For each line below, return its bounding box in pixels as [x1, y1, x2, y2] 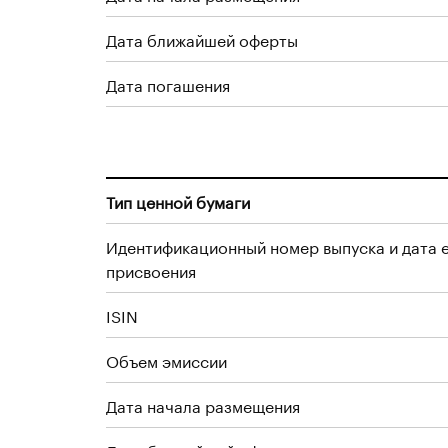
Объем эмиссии [106, 347, 227, 372]
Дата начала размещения [106, 392, 300, 417]
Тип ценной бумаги [106, 188, 250, 213]
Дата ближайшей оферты [106, 26, 298, 51]
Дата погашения [106, 71, 230, 96]
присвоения [106, 257, 196, 282]
